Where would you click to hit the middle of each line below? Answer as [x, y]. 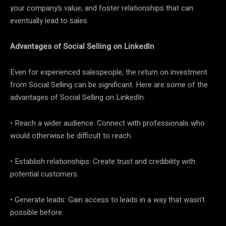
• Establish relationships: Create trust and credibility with [103, 161]
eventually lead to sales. [49, 20]
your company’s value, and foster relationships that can [102, 8]
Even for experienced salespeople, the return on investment [109, 72]
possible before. [37, 212]
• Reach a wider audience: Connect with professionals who [107, 123]
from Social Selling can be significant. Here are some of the [109, 84]
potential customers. [44, 174]
